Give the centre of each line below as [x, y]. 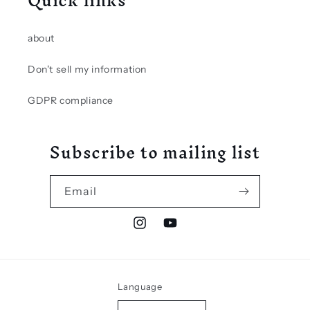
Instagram [156, 230]
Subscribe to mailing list [155, 153]
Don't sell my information [87, 69]
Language [140, 286]
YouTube [183, 230]
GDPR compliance [71, 100]
